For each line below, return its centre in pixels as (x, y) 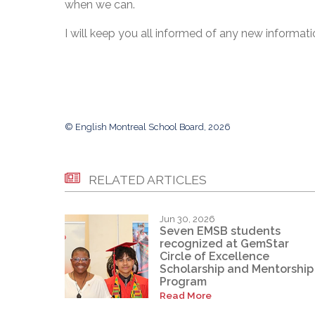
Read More (186, 296)
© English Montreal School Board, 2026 (148, 127)
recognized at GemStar (224, 244)
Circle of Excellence (214, 257)
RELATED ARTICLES (148, 179)
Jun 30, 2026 (187, 219)
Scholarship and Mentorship (237, 269)
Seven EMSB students (220, 231)
